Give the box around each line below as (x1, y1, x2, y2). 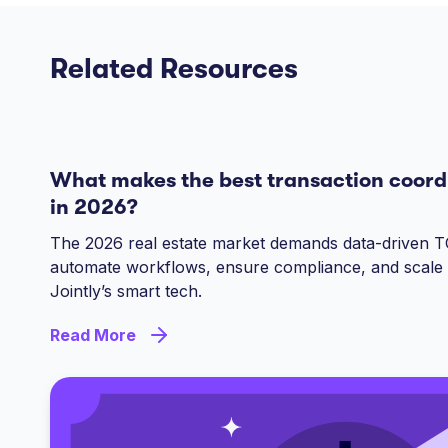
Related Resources (50, 53, 299, 86)
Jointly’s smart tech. (50, 281, 203, 302)
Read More (50, 325, 137, 346)
